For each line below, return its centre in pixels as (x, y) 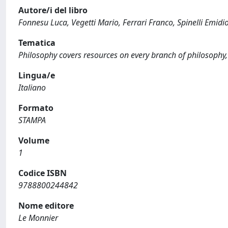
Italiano (32, 88)
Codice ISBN (42, 173)
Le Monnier (38, 218)
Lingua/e (37, 75)
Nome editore (46, 206)
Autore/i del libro (53, 10)
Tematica (37, 43)
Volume (34, 140)
